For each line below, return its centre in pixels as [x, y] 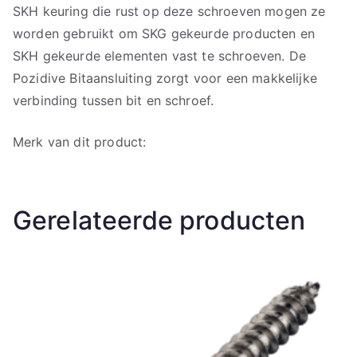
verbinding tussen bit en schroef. [114, 100]
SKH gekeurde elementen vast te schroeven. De [160, 55]
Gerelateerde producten [159, 220]
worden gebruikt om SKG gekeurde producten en [164, 33]
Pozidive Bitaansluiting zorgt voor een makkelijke [165, 78]
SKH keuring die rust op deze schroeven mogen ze [169, 11]
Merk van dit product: [82, 141]
